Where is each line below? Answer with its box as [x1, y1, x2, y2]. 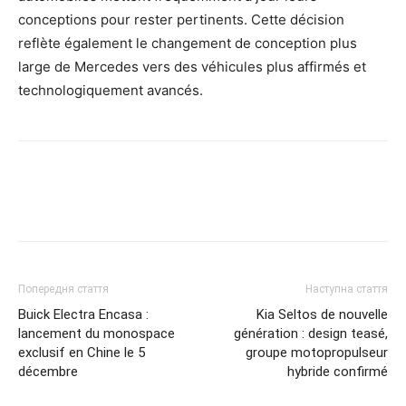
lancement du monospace [18, 324, 175, 342]
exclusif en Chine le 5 [18, 343, 145, 361]
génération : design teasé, [234, 324, 388, 342]
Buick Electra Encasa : [18, 305, 149, 323]
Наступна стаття [305, 282, 388, 295]
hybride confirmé [287, 362, 388, 380]
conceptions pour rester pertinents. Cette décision [18, 10, 344, 28]
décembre [18, 362, 78, 380]
